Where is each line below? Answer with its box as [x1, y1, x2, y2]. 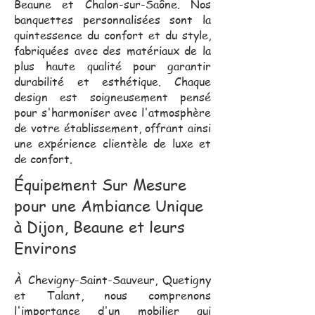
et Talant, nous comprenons [14, 287, 211, 303]
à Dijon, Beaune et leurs [14, 215, 185, 237]
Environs [14, 236, 77, 258]
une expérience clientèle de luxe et [14, 135, 211, 151]
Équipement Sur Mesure [14, 173, 186, 195]
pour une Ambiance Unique [14, 194, 203, 216]
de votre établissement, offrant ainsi [14, 120, 211, 136]
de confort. [14, 150, 72, 167]
